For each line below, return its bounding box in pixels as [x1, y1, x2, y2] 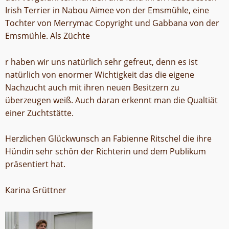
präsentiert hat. [5, 158, 65, 170]
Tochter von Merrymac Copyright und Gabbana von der [5, 17, 219, 29]
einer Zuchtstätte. [5, 107, 74, 119]
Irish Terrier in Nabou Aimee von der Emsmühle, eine [5, 4, 209, 16]
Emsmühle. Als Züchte [5, 30, 90, 41]
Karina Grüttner [5, 184, 66, 196]
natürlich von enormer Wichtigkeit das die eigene [5, 68, 194, 80]
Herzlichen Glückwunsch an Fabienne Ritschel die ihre [5, 133, 212, 145]
